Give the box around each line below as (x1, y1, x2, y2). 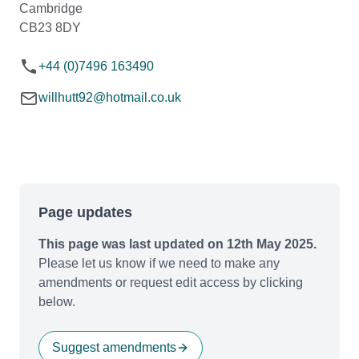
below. (38, 294, 75, 309)
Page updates (38, 204, 132, 220)
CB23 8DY (19, 20, 81, 34)
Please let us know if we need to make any (38, 256, 280, 270)
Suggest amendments (52, 340, 176, 354)
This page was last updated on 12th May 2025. (38, 236, 317, 251)
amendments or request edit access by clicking (38, 275, 303, 289)
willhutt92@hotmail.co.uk (38, 90, 181, 104)
